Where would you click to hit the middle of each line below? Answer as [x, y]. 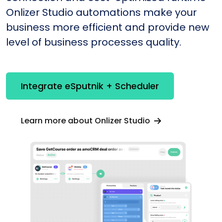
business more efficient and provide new [108, 27]
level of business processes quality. [94, 42]
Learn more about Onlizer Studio [86, 120]
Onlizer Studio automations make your [101, 12]
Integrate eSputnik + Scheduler [90, 86]
